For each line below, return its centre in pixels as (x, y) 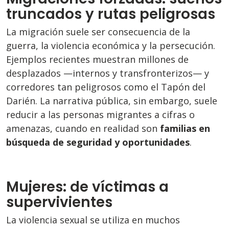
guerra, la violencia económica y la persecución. (111, 46)
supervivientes (59, 202)
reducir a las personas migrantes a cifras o (100, 115)
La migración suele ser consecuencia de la (98, 32)
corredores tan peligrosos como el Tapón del (106, 87)
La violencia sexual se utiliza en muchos (93, 220)
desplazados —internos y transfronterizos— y (108, 73)
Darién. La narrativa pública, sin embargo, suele (112, 101)
